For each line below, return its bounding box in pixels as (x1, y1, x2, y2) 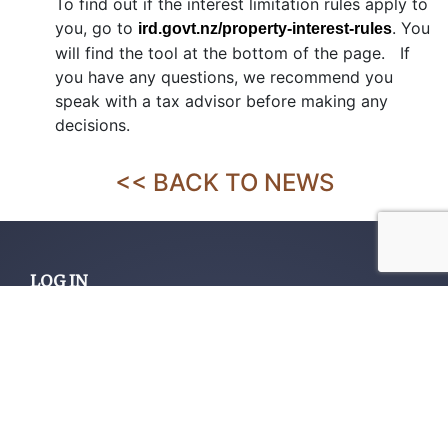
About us (30, 351, 99, 372)
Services (30, 391, 98, 412)
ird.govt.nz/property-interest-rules (138, 20, 392, 38)
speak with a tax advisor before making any (55, 91, 388, 112)
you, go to (55, 18, 138, 39)
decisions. (55, 115, 130, 136)
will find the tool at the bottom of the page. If (55, 43, 410, 64)
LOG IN (30, 271, 87, 292)
